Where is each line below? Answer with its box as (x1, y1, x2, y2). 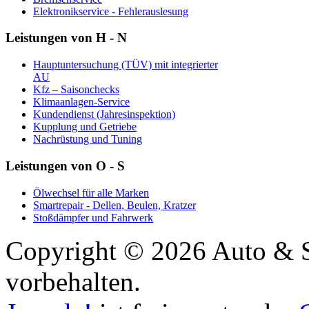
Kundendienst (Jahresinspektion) (33, 108, 175, 121)
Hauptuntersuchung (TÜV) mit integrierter (33, 59, 218, 71)
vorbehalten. (6, 266, 141, 297)
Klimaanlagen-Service (33, 96, 130, 108)
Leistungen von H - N (6, 30, 127, 46)
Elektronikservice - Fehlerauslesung (33, 5, 188, 17)
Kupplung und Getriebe (33, 121, 137, 133)
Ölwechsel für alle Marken (33, 186, 149, 199)
